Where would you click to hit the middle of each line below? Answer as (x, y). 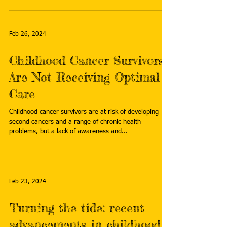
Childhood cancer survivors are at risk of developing (84, 112)
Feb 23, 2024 (28, 182)
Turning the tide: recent (77, 208)
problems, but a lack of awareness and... (68, 131)
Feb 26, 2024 (28, 34)
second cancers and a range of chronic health (75, 122)
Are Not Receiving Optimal (84, 77)
